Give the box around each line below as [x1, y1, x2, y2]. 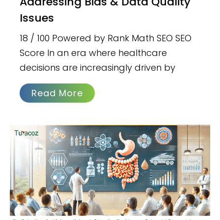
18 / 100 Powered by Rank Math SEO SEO [20, 32, 192, 45]
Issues [20, 10, 55, 26]
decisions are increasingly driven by [20, 61, 176, 74]
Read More [31, 87, 83, 100]
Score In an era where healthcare [20, 47, 167, 59]
